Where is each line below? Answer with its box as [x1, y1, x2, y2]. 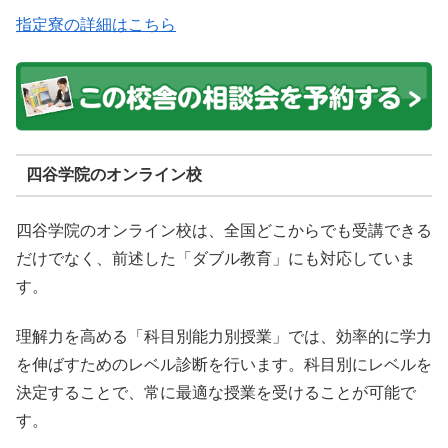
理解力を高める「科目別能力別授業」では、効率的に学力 [16, 328, 432, 346]
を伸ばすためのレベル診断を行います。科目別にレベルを [16, 356, 432, 374]
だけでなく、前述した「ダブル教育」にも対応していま [16, 249, 416, 267]
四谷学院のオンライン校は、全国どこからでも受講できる [16, 221, 432, 239]
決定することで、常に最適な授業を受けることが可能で [16, 384, 416, 402]
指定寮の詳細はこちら [16, 16, 176, 34]
